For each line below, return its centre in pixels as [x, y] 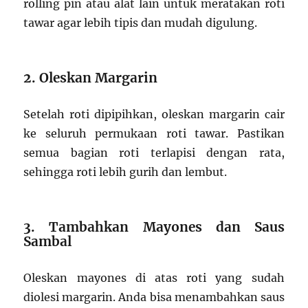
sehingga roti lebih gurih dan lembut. [125, 172]
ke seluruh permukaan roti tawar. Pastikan [154, 134]
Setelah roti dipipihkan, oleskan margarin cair [154, 114]
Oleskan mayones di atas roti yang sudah [154, 278]
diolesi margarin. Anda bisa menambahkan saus [154, 297]
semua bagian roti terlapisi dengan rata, [154, 153]
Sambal [48, 242]
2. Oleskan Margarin [91, 78]
